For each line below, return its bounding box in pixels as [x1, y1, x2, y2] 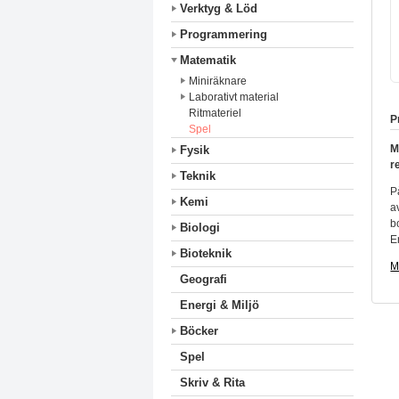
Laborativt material [189, 91, 279, 103]
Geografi [180, 273, 227, 286]
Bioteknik [180, 247, 232, 260]
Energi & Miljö [180, 298, 259, 312]
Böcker [180, 324, 218, 338]
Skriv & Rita [180, 376, 245, 389]
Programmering [180, 28, 267, 41]
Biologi [180, 221, 220, 234]
